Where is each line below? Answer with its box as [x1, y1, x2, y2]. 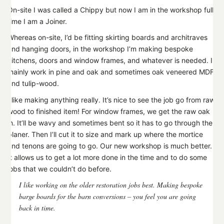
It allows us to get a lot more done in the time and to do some [7, 152, 207, 161]
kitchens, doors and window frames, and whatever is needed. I [7, 56, 212, 65]
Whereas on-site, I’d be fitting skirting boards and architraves [7, 33, 207, 42]
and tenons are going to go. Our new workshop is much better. [7, 141, 212, 150]
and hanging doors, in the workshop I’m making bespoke [7, 44, 193, 53]
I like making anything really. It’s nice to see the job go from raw [7, 95, 215, 104]
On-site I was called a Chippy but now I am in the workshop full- [7, 5, 216, 14]
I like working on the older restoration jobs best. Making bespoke [19, 180, 202, 190]
